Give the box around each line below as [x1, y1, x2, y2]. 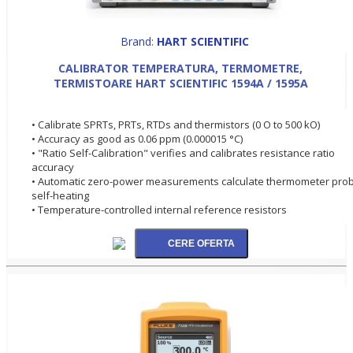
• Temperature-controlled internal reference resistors [32, 202, 287, 217]
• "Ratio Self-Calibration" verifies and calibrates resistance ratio [32, 145, 335, 160]
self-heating [32, 188, 89, 203]
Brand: [120, 33, 157, 49]
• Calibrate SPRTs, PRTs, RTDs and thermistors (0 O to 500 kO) [32, 117, 320, 132]
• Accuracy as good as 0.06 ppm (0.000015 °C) [32, 131, 243, 146]
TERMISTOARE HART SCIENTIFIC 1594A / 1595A [53, 75, 308, 91]
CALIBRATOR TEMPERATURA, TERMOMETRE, [58, 60, 303, 76]
